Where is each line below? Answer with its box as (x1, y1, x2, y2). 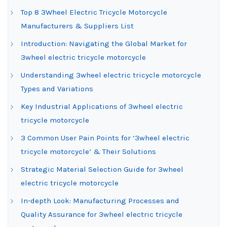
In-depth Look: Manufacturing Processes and (21, 196, 179, 205)
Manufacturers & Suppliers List (21, 21, 134, 30)
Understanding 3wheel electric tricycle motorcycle (21, 70, 201, 80)
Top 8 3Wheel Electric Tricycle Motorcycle (21, 8, 167, 17)
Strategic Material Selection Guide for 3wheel (21, 165, 183, 174)
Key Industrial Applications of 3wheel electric (21, 102, 183, 111)
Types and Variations (21, 84, 93, 93)
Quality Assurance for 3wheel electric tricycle (21, 210, 182, 219)
